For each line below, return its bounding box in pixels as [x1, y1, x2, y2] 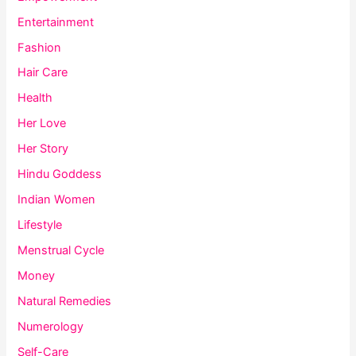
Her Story [17, 141, 69, 157]
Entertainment [17, 14, 95, 29]
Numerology [17, 319, 84, 334]
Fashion [17, 40, 62, 55]
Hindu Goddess [17, 167, 103, 182]
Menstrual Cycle [17, 243, 105, 258]
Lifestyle [17, 218, 63, 233]
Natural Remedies [17, 293, 112, 308]
